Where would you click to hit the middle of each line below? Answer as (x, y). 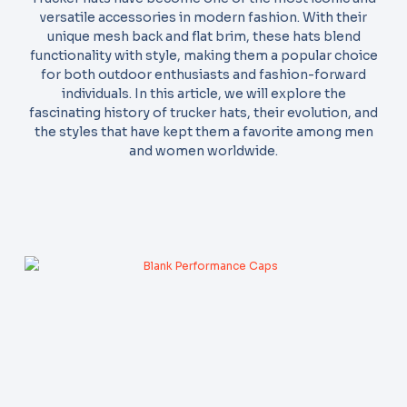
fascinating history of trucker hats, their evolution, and (203, 112)
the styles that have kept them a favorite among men (203, 131)
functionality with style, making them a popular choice (203, 55)
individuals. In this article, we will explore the (203, 93)
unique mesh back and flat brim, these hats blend (203, 36)
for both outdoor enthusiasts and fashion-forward (203, 74)
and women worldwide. (203, 150)
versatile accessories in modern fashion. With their (203, 17)
